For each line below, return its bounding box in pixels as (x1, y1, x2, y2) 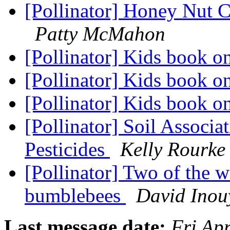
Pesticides (25, 138, 110, 161)
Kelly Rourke (120, 138, 225, 161)
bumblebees (25, 184, 126, 207)
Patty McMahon (35, 23, 165, 45)
